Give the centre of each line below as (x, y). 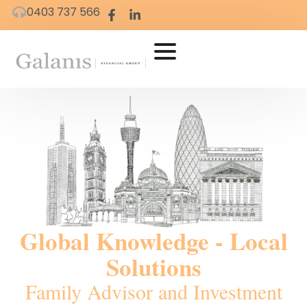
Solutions (153, 267)
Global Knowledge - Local (153, 241)
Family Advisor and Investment (153, 291)
